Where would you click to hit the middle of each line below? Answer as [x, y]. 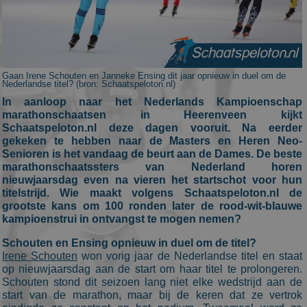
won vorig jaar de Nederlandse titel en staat [190, 256]
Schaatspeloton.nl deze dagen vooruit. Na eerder [152, 128]
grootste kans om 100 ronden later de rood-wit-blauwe [152, 206]
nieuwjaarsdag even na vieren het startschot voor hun [152, 180]
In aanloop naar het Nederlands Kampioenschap [152, 102]
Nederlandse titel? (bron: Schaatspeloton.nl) [89, 84]
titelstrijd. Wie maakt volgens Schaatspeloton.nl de [152, 193]
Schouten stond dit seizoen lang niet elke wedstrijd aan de [152, 282]
